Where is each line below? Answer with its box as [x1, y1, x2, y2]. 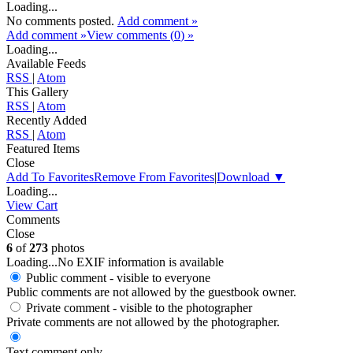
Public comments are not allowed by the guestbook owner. [6, 285, 296, 299]
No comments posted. [6, 14, 117, 28]
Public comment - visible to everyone [26, 271, 210, 285]
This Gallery [6, 85, 69, 99]
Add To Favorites [6, 170, 94, 184]
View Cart [6, 199, 58, 213]
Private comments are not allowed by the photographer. [6, 315, 280, 329]
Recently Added [6, 113, 87, 128]
